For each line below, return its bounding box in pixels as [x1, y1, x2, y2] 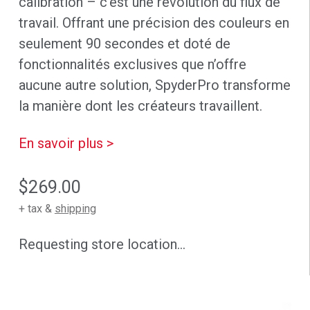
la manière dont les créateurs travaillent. [18, 98, 262, 115]
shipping [54, 202, 96, 216]
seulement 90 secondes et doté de [18, 35, 230, 53]
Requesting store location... [18, 236, 185, 253]
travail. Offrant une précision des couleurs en [18, 15, 289, 32]
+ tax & [18, 202, 55, 216]
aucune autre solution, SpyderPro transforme [18, 77, 291, 94]
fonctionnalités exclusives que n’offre [18, 56, 246, 73]
